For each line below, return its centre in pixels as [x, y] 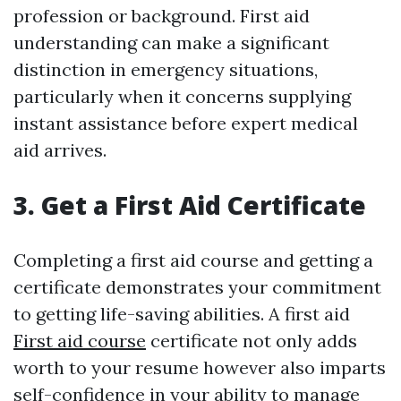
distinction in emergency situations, [166, 69]
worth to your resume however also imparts [200, 367]
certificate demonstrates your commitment [197, 287]
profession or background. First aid [162, 16]
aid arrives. [60, 150]
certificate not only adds [252, 341]
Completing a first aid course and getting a [193, 260]
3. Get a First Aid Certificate [190, 205]
